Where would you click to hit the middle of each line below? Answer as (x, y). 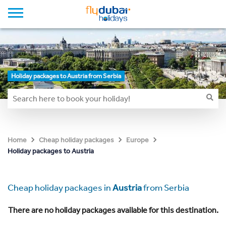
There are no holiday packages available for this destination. (113, 210)
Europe (137, 140)
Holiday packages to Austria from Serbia (66, 76)
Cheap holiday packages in (60, 188)
